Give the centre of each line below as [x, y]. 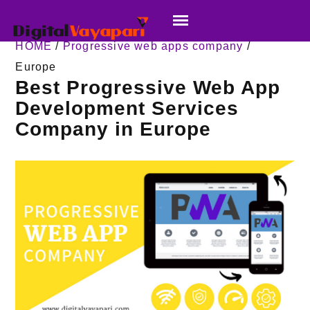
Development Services [127, 109]
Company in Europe [113, 129]
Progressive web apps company [153, 46]
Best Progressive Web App [148, 88]
